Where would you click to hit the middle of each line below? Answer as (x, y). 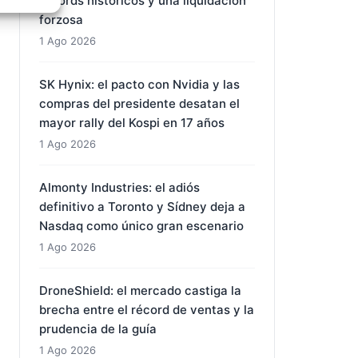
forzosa (61, 20)
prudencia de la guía (98, 329)
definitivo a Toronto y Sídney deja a (142, 207)
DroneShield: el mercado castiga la (140, 290)
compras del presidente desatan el (139, 103)
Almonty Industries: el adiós (119, 187)
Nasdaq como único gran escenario (141, 226)
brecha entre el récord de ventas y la (147, 310)
